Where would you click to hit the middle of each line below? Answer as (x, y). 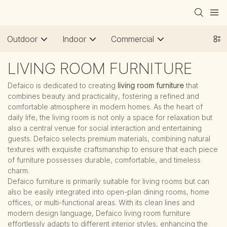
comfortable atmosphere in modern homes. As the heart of (105, 106)
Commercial (133, 39)
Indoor (74, 39)
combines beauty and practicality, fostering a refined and (103, 96)
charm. (18, 170)
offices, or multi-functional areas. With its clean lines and (101, 202)
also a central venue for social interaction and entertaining (105, 128)
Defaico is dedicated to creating (63, 85)
